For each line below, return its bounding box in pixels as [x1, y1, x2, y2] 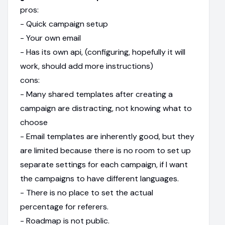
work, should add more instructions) [20, 61, 153, 71]
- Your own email [20, 33, 81, 43]
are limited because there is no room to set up [20, 145, 191, 156]
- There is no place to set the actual [20, 187, 153, 198]
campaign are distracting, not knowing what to [20, 103, 192, 114]
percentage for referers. [20, 201, 108, 212]
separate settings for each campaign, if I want [20, 159, 188, 170]
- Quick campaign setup [20, 19, 108, 29]
